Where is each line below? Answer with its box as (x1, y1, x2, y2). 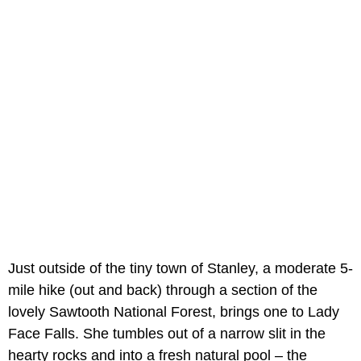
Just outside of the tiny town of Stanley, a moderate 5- (8, 259, 353, 276)
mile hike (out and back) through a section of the (8, 281, 317, 298)
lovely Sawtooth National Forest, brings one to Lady (8, 303, 339, 320)
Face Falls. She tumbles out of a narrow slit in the (8, 325, 326, 342)
